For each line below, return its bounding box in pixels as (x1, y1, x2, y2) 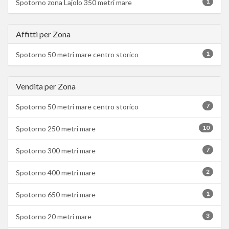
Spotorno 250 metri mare (16, 124, 96, 133)
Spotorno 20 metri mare (16, 212, 91, 221)
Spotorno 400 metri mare (16, 168, 96, 177)
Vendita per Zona (16, 81, 76, 91)
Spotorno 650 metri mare (16, 190, 96, 199)
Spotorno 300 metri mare (16, 146, 96, 155)
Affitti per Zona (16, 29, 71, 39)
